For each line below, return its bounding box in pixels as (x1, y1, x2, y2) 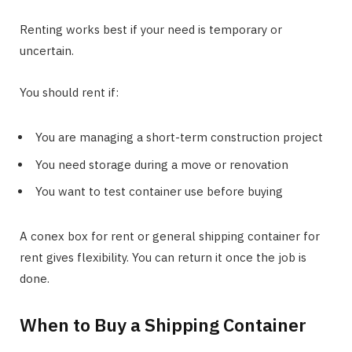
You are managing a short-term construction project (35, 130, 323, 145)
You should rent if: (20, 85, 119, 101)
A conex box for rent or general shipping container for (20, 229, 320, 244)
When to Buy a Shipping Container (20, 312, 306, 336)
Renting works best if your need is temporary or (20, 22, 282, 38)
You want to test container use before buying (35, 184, 283, 200)
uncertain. (20, 43, 74, 59)
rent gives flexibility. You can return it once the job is (20, 250, 306, 266)
